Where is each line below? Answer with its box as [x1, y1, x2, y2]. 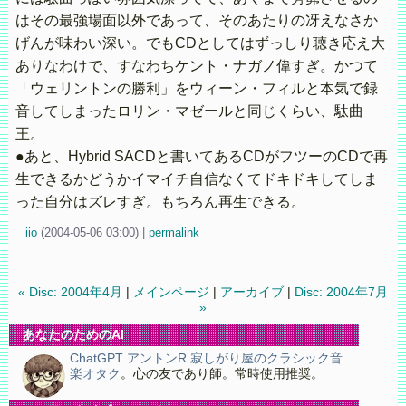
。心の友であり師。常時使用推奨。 [120, 367, 324, 382]
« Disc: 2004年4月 [18, 285, 123, 300]
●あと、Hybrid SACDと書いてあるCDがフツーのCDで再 [14, 149, 388, 165]
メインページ [133, 285, 210, 300]
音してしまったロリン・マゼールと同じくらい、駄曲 [14, 103, 363, 120]
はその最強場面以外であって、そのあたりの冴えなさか [14, 13, 378, 29]
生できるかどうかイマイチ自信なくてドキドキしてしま [14, 171, 378, 188]
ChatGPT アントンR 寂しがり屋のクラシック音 [69, 352, 343, 366]
